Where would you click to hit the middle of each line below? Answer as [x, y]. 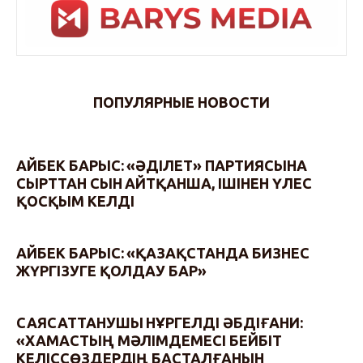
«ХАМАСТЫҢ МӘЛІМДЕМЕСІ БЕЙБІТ [149, 341]
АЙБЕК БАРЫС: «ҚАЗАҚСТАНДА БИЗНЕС [163, 252]
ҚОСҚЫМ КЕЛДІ [75, 201]
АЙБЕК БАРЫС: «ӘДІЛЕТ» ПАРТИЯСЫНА [162, 165]
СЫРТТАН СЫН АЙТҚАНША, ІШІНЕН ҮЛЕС [164, 183]
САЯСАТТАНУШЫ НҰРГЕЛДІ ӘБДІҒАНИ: [160, 323]
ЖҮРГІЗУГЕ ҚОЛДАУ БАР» [112, 270]
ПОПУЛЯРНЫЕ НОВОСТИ [181, 102]
